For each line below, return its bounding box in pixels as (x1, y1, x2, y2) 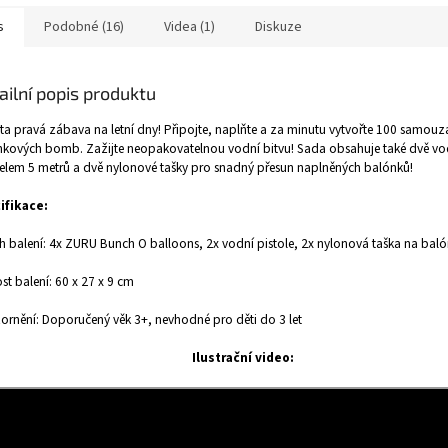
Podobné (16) (44, 17, 124, 38)
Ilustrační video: (191, 348, 294, 368)
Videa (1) (164, 17, 215, 38)
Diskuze (255, 17, 302, 38)
